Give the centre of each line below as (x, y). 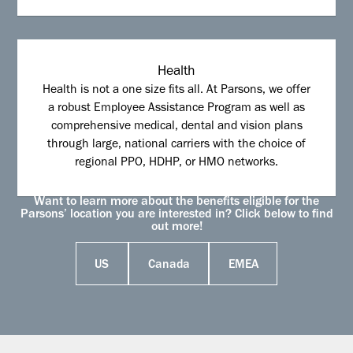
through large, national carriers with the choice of (176, 146)
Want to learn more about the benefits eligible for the (176, 203)
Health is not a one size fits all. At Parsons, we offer (176, 91)
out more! (176, 228)
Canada (169, 266)
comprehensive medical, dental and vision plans (176, 128)
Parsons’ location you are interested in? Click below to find (176, 216)
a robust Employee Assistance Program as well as (176, 110)
